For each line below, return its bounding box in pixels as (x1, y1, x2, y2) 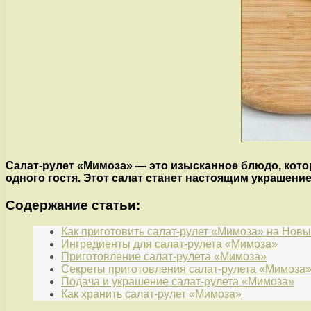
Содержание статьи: (6, 197, 140, 212)
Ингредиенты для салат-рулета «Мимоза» (61, 238, 278, 251)
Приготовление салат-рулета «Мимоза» (61, 251, 267, 263)
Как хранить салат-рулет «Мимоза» (61, 288, 242, 301)
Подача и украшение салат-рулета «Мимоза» (61, 276, 294, 288)
